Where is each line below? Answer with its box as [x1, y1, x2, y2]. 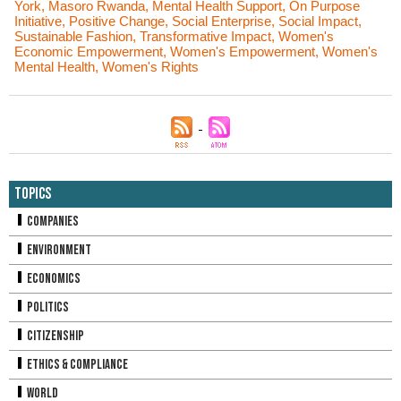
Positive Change [69, 13, 165, 29]
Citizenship [25, 328, 84, 345]
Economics [25, 270, 81, 287]
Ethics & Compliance [25, 356, 128, 373]
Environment [25, 242, 91, 259]
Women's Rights [102, 59, 199, 74]
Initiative [14, 13, 62, 29]
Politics [25, 299, 69, 316]
